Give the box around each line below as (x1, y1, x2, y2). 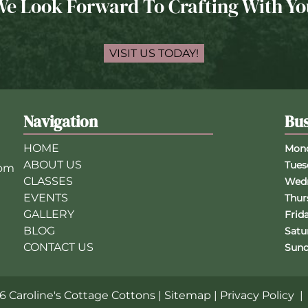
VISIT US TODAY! (109, 47, 199, 60)
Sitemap (164, 289, 211, 302)
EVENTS (23, 191, 68, 205)
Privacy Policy (220, 289, 294, 302)
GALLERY (23, 208, 74, 221)
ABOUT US (23, 158, 82, 172)
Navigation (23, 111, 98, 133)
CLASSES (23, 175, 73, 188)
